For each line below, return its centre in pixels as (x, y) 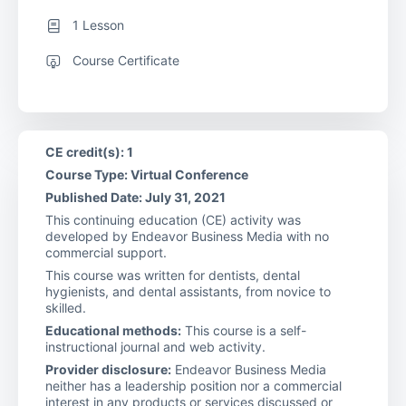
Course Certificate (126, 60)
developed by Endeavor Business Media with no (187, 236)
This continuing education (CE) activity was (173, 219)
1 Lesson (98, 24)
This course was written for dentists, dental (173, 275)
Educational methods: (113, 330)
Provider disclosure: (108, 369)
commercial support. (106, 252)
